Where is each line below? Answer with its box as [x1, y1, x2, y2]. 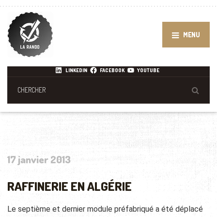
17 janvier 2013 [7, 153, 71, 166]
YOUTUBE [137, 67, 160, 74]
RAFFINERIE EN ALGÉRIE [7, 178, 132, 194]
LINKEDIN [65, 67, 87, 74]
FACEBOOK [100, 67, 124, 74]
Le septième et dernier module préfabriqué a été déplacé [7, 204, 203, 214]
